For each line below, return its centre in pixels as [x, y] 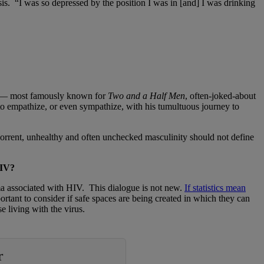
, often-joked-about [220, 96]
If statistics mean [215, 188]
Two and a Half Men [146, 96]
